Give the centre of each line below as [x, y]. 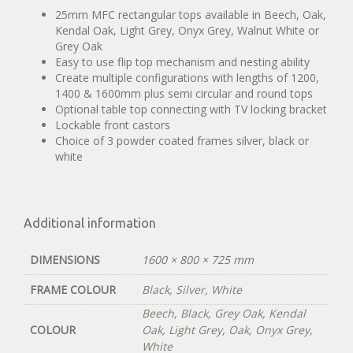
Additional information [90, 223]
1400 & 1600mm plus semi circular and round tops [184, 94]
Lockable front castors [113, 125]
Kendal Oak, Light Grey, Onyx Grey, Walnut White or [187, 31]
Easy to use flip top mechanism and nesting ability [182, 62]
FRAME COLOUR [73, 290]
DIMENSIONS [65, 260]
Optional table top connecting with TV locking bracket [191, 110]
